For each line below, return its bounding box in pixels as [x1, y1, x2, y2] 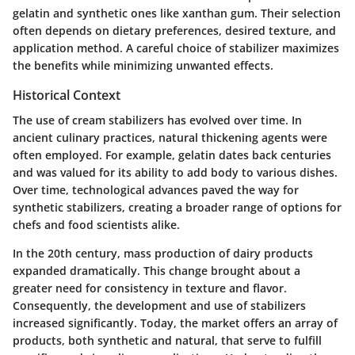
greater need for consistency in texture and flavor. [13, 281, 287, 296]
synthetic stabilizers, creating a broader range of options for [13, 200, 342, 216]
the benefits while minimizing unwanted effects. [13, 57, 273, 73]
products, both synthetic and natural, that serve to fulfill [13, 333, 322, 349]
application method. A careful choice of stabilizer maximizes [13, 40, 339, 55]
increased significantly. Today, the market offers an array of [13, 315, 338, 331]
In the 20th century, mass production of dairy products [13, 246, 313, 261]
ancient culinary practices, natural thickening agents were [13, 130, 327, 146]
